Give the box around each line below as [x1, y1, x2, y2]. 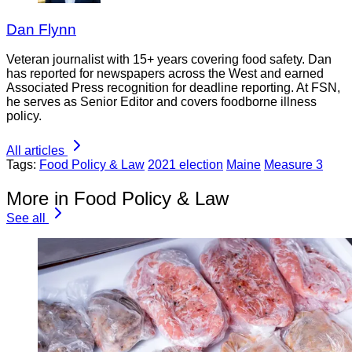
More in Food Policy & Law [6, 188, 229, 210]
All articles [6, 144, 64, 158]
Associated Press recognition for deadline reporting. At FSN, [6, 81, 340, 95]
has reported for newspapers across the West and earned [6, 67, 324, 81]
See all [6, 211, 46, 225]
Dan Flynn [6, 20, 76, 38]
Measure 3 [264, 158, 323, 172]
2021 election [148, 158, 223, 172]
